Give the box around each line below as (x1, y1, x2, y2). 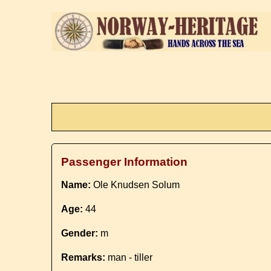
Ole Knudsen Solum (91, 180, 180, 190)
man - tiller (105, 252, 153, 263)
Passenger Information (61, 155, 188, 168)
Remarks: (61, 252, 106, 263)
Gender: (61, 228, 99, 238)
